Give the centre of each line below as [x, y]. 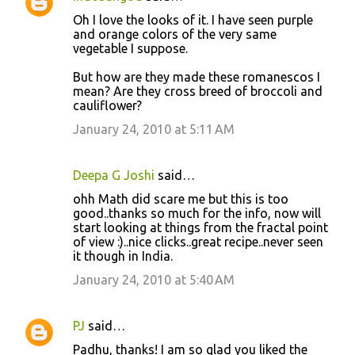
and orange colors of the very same [175, 34]
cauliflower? [107, 105]
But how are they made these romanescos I [197, 76]
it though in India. [123, 256]
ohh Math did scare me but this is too [181, 198]
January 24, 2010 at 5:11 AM [154, 129]
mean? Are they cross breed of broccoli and [198, 91]
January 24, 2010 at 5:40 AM [154, 279]
